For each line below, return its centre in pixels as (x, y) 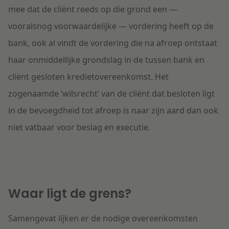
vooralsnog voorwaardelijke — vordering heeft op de (111, 26)
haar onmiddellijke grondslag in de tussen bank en (106, 60)
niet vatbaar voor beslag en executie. (79, 128)
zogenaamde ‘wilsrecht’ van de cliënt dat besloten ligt (111, 94)
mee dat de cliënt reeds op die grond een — (93, 9)
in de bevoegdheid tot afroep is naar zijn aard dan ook (113, 111)
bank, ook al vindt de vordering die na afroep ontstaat (113, 43)
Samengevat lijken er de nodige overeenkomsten (103, 219)
